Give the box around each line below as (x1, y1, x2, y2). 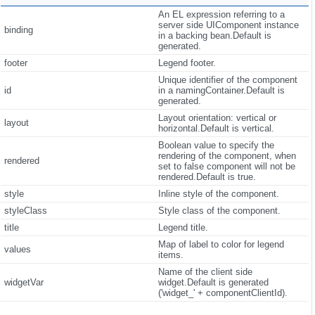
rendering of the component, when (157, 150, 296, 161)
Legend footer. (157, 57, 216, 68)
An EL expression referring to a (157, 8, 285, 20)
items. (157, 249, 184, 260)
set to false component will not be (157, 160, 295, 172)
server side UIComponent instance (157, 19, 299, 30)
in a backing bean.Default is (157, 30, 271, 41)
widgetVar (4, 276, 44, 288)
